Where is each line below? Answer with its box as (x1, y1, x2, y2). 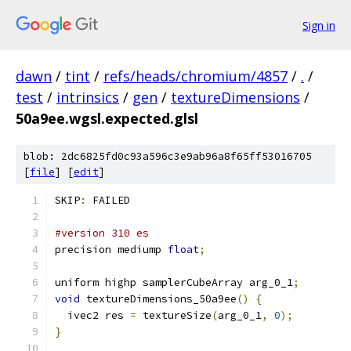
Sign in (302, 17, 335, 33)
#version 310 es (55, 226, 149, 240)
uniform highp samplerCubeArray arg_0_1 (55, 276, 293, 289)
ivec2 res (55, 309, 130, 322)
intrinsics (56, 88, 119, 107)
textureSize (136, 309, 212, 322)
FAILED (86, 194, 130, 207)
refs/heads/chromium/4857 (103, 67, 288, 85)
